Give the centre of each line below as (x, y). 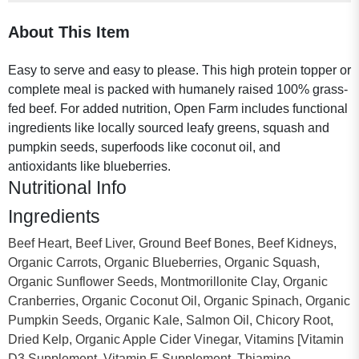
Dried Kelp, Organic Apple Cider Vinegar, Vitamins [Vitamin (176, 339)
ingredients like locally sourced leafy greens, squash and (169, 127)
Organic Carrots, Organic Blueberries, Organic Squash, (164, 262)
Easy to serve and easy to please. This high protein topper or (179, 70)
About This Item (69, 32)
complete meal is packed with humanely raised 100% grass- (178, 89)
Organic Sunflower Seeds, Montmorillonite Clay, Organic (168, 281)
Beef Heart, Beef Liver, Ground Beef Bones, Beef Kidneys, (172, 243)
